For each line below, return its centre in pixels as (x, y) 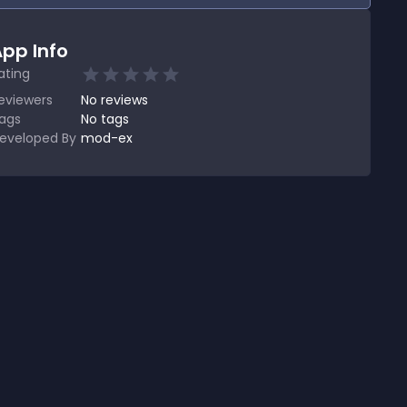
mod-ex (107, 138)
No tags (105, 119)
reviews (124, 100)
